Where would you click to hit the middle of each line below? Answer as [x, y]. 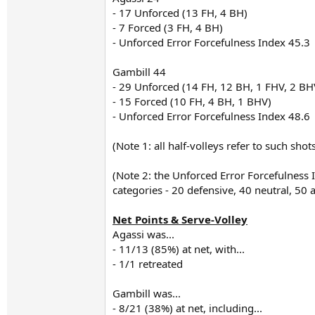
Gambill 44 [139, 72]
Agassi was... [143, 234]
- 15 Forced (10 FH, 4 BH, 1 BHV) [192, 101]
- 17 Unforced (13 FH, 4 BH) [180, 13]
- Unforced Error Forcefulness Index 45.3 [211, 42]
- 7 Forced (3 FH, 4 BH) [168, 27]
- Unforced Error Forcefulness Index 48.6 [211, 116]
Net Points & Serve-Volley [180, 219]
